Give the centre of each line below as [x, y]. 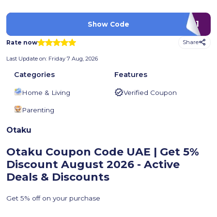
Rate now [22, 43]
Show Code [108, 24]
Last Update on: [28, 59]
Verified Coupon [150, 93]
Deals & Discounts [58, 177]
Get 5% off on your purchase [54, 198]
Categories [35, 75]
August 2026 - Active [119, 165]
